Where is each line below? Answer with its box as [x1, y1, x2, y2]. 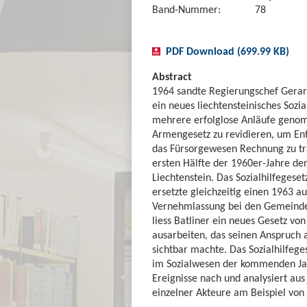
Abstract [152, 69, 192, 83]
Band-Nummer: [152, 2, 221, 16]
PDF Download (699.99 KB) [166, 44, 289, 58]
